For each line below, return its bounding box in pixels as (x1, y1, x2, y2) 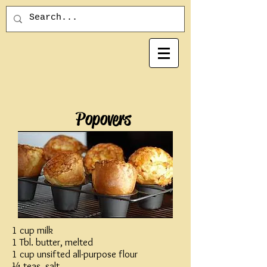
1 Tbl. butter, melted (12, 236, 93, 248)
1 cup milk (12, 224, 53, 236)
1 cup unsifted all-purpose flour (12, 248, 138, 260)
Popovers (75, 107, 131, 130)
